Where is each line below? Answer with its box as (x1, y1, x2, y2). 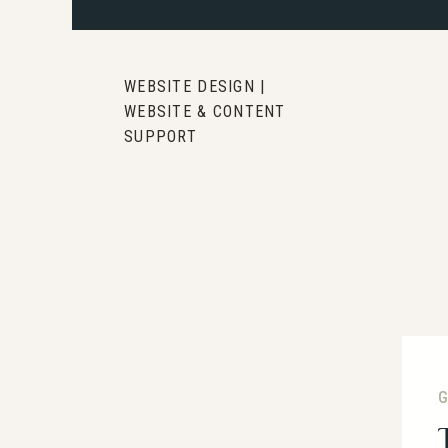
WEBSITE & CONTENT (124, 102, 286, 121)
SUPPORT (124, 127, 197, 146)
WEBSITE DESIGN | (124, 77, 266, 96)
